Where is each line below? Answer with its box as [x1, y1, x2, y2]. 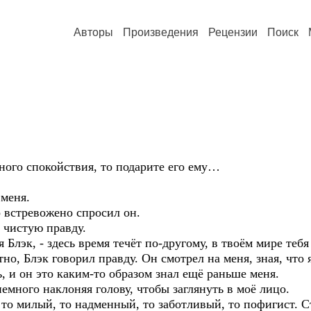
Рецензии [208, 26, 258, 38]
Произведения [123, 26, 199, 38]
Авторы [74, 26, 113, 38]
